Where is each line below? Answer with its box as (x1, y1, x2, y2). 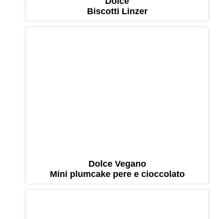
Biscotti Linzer (87, 6, 148, 16)
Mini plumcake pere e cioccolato (49, 169, 185, 179)
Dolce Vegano (88, 159, 146, 169)
